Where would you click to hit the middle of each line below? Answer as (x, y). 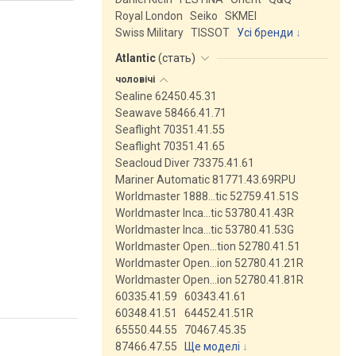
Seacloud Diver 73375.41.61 (185, 163)
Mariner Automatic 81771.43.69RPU (205, 180)
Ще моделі (212, 346)
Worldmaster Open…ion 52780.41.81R (209, 280)
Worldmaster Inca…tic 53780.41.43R (205, 213)
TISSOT (210, 33)
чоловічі (136, 79)
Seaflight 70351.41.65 (170, 146)
